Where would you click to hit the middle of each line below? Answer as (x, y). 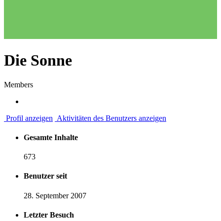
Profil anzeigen (28, 118)
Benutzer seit (45, 176)
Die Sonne (38, 60)
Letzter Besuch (49, 215)
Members (18, 84)
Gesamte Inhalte (51, 137)
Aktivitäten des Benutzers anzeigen (110, 118)
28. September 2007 (55, 195)
